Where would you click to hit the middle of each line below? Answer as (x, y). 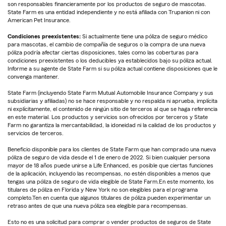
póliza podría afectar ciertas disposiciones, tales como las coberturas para (103, 53)
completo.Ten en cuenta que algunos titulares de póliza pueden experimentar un (109, 198)
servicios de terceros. (36, 133)
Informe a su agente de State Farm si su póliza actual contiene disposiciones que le (112, 69)
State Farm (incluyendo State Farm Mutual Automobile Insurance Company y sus (110, 93)
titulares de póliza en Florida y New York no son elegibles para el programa (103, 190)
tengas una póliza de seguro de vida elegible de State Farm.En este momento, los (111, 182)
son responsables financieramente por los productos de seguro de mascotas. (107, 4)
